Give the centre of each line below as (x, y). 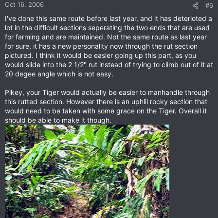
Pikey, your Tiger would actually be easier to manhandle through (107, 92)
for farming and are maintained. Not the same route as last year (106, 37)
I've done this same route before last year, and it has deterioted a (109, 18)
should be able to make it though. (58, 120)
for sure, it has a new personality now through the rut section (101, 46)
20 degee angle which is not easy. (59, 74)
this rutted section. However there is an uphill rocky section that (106, 102)
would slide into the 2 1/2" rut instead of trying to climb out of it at (109, 65)
